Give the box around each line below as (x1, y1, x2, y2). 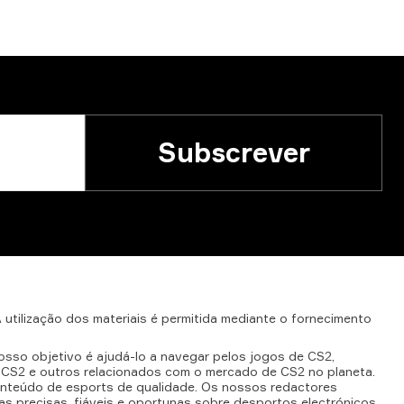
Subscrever (157, 135, 310, 169)
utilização (5, 310, 62, 326)
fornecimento (291, 310, 372, 326)
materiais (93, 310, 147, 326)
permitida (161, 310, 217, 326)
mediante (221, 310, 276, 326)
